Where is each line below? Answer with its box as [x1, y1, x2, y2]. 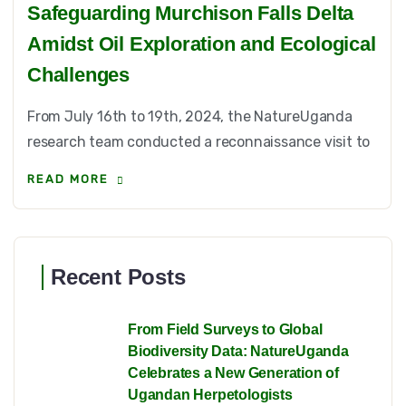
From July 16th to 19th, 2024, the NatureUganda [27, 108, 353, 126]
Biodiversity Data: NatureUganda [128, 343, 349, 360]
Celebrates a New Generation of [128, 365, 340, 382]
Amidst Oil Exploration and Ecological [27, 33, 376, 56]
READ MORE [27, 172, 109, 187]
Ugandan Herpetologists [128, 387, 293, 403]
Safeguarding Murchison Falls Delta [27, 2, 354, 25]
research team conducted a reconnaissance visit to [27, 133, 371, 151]
